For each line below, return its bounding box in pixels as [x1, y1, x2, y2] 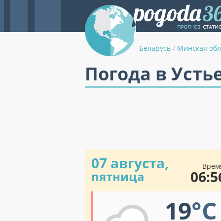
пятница [91, 168, 145, 184]
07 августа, [91, 153, 169, 172]
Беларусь [139, 43, 171, 53]
